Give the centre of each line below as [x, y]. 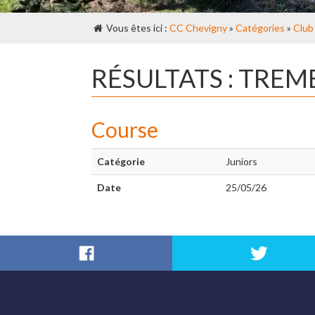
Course [125, 129]
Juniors [242, 161]
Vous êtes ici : [137, 28]
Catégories [260, 28]
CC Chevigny [198, 28]
